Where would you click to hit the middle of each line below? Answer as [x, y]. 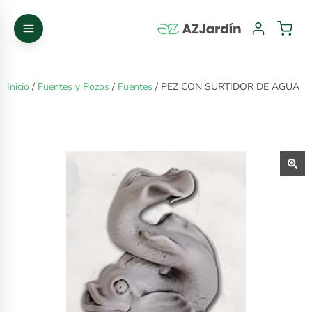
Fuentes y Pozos [73, 87]
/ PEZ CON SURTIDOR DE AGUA [226, 87]
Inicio [18, 87]
